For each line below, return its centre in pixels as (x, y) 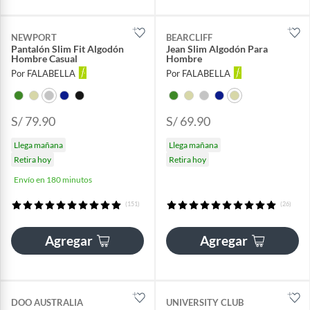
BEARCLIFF (189, 37)
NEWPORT (34, 37)
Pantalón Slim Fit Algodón (67, 48)
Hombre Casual (44, 58)
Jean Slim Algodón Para (217, 48)
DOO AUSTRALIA (47, 302)
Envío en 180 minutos (53, 179)
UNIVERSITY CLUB (205, 302)
